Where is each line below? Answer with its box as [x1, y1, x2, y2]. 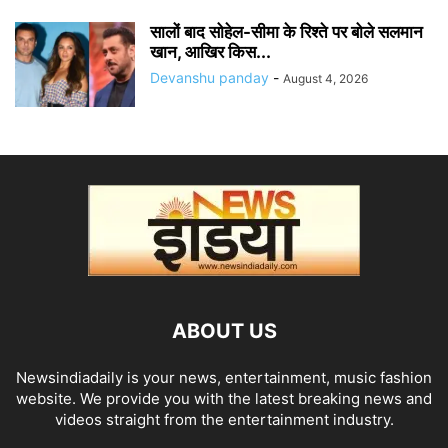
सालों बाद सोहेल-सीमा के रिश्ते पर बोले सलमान [150, 22, 423, 43]
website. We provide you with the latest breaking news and [16, 389, 432, 409]
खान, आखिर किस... [150, 42, 271, 63]
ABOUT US [171, 319, 277, 344]
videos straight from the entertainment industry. [54, 410, 394, 430]
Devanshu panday [150, 69, 269, 87]
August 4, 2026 [283, 71, 368, 87]
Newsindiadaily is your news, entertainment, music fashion [16, 368, 432, 388]
